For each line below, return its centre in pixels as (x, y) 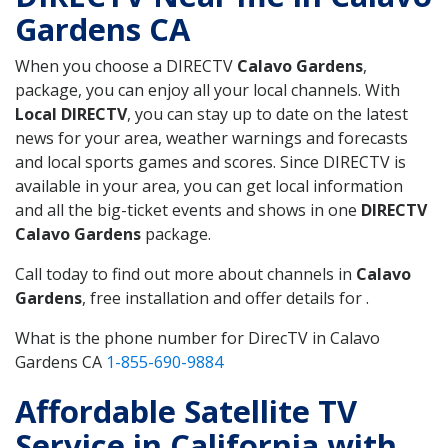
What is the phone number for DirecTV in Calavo (197, 337)
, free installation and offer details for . (225, 297)
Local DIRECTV (71, 113)
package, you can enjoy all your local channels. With (207, 89)
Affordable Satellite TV (186, 410)
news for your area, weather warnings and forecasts (211, 137)
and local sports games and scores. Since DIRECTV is (210, 161)
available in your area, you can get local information (209, 185)
